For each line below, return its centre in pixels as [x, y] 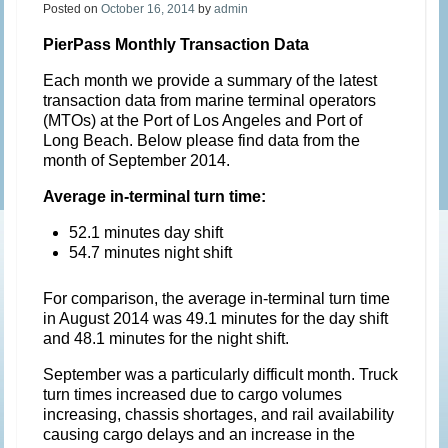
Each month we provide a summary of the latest [210, 80]
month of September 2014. [137, 160]
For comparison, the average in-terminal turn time [217, 298]
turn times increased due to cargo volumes [193, 394]
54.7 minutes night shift [151, 252]
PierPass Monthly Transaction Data [180, 44]
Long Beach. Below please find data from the [202, 140]
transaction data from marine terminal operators [210, 100]
